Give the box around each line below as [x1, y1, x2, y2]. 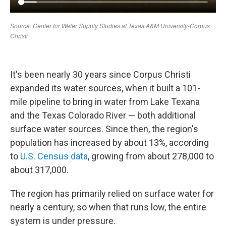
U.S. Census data [20, 151, 88, 161]
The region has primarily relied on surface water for [10, 188, 214, 199]
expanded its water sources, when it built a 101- [10, 83, 200, 93]
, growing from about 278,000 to [88, 151, 214, 161]
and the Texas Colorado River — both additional [10, 110, 196, 121]
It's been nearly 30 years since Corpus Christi [10, 69, 191, 80]
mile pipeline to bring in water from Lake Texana [10, 96, 200, 107]
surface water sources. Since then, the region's [10, 124, 198, 134]
